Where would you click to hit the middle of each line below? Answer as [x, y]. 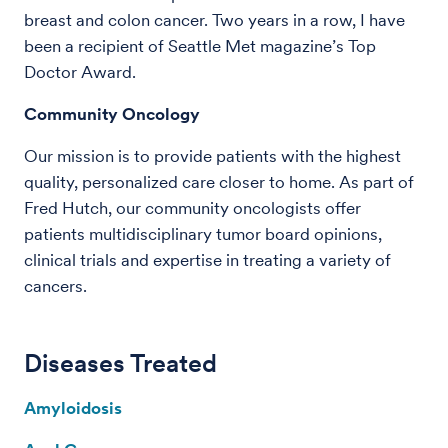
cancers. [55, 285]
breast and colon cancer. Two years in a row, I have [214, 19]
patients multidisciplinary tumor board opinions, [203, 233]
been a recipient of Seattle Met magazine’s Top [200, 45]
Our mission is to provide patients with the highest [212, 155]
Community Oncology [112, 113]
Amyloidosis [73, 407]
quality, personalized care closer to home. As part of [219, 181]
